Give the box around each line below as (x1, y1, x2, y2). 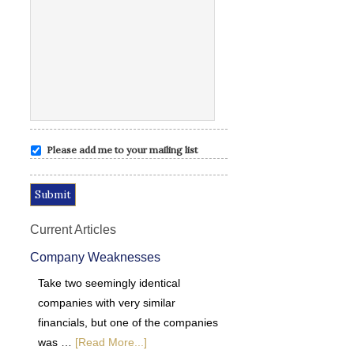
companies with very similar (38, 296, 175, 309)
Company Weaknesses (30, 250, 160, 264)
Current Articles (30, 222, 116, 236)
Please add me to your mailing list (47, 144, 198, 156)
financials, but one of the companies (38, 315, 218, 329)
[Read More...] (75, 335, 147, 348)
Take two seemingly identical (38, 276, 180, 289)
